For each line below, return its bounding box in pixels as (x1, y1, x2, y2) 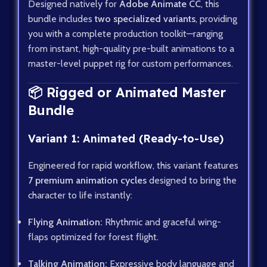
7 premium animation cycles (28, 175, 147, 187)
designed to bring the (147, 175, 237, 187)
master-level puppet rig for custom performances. (28, 58, 233, 70)
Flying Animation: (28, 216, 103, 228)
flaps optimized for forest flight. (28, 231, 159, 243)
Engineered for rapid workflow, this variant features (28, 160, 238, 172)
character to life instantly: (28, 190, 132, 201)
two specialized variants (95, 13, 195, 25)
